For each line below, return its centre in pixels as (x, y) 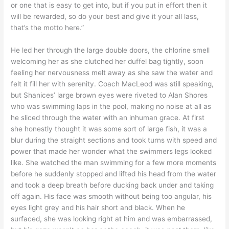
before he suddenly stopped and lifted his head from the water (114, 174)
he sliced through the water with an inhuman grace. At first (108, 117)
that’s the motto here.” (48, 27)
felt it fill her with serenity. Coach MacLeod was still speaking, (112, 84)
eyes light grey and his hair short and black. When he (98, 207)
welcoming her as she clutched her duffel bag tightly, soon (107, 61)
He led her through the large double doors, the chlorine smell (110, 50)
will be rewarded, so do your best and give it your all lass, (105, 16)
